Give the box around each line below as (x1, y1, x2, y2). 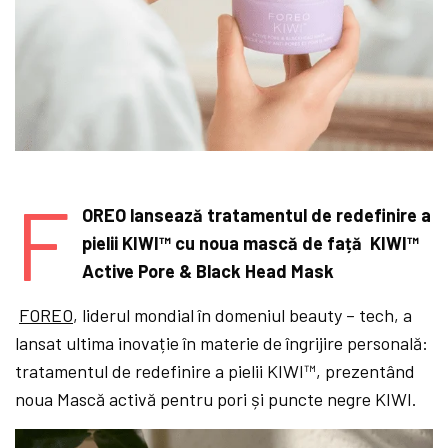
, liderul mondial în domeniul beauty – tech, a (73, 303, 413, 326)
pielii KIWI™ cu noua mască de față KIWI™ (81, 231, 419, 254)
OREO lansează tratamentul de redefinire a (81, 203, 431, 226)
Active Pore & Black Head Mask (81, 259, 334, 282)
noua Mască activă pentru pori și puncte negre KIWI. (15, 387, 418, 410)
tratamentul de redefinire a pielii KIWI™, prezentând (15, 359, 416, 382)
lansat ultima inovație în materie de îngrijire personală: (15, 331, 429, 354)
